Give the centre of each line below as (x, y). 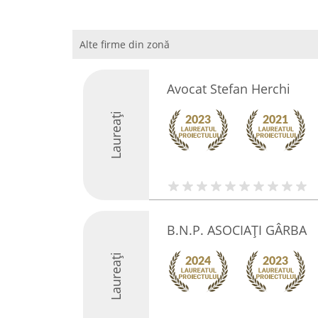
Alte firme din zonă (125, 44)
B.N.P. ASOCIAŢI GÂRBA (236, 230)
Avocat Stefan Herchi (228, 89)
